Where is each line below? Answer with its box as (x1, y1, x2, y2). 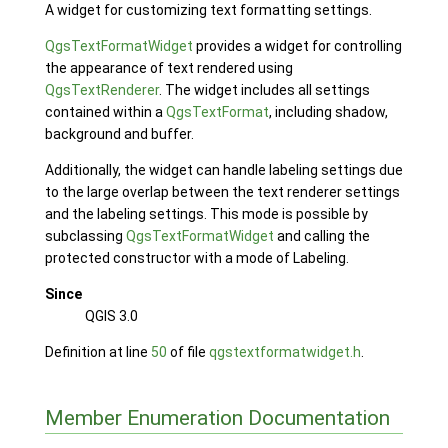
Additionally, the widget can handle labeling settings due (44, 161, 403, 178)
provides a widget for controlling (192, 37, 402, 54)
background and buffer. (44, 125, 194, 142)
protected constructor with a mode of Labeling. (44, 249, 349, 266)
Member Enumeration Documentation (44, 406, 390, 431)
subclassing (44, 227, 126, 244)
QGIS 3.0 (84, 307, 138, 324)
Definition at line (44, 343, 151, 360)
